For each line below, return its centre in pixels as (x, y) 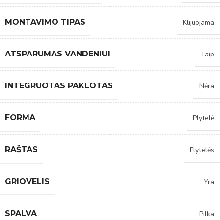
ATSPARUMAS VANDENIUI (57, 54)
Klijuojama (198, 22)
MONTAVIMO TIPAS (45, 22)
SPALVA (21, 213)
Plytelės (202, 150)
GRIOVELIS (27, 181)
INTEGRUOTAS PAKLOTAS (59, 85)
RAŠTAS (21, 149)
